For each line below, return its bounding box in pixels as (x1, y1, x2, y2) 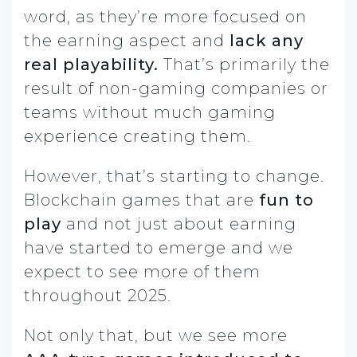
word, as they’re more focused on (24, 6, 307, 26)
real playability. (24, 54, 159, 74)
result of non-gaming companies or (24, 78, 328, 98)
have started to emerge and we (24, 237, 293, 257)
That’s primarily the (159, 54, 330, 74)
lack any (229, 30, 304, 50)
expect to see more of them (24, 261, 261, 281)
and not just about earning (66, 214, 296, 233)
